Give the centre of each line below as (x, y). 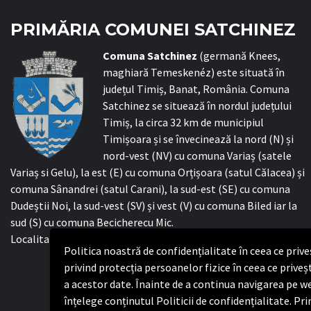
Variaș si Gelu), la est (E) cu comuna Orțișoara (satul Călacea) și (158, 172)
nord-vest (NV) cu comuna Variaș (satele (197, 155)
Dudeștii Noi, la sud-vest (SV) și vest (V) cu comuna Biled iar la (154, 205)
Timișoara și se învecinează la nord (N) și (198, 139)
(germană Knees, (239, 56)
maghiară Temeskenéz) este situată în (194, 72)
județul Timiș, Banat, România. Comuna (196, 89)
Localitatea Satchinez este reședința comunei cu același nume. (158, 239)
